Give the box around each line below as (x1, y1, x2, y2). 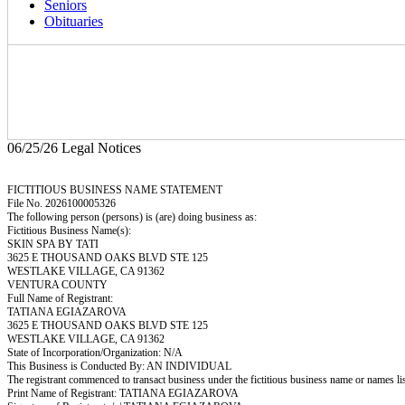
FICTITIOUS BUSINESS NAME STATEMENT (7, 184, 222, 196)
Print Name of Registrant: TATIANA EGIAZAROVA (7, 387, 239, 400)
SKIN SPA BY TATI (7, 238, 99, 250)
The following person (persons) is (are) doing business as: (7, 211, 257, 223)
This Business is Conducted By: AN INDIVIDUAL (7, 360, 231, 372)
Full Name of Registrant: (7, 292, 113, 305)
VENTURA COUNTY (7, 278, 108, 291)
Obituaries (44, 14, 103, 29)
